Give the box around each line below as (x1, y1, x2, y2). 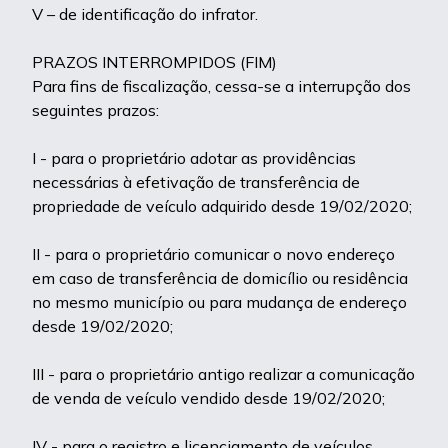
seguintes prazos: (32, 100, 159, 120)
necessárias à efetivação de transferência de (32, 172, 360, 192)
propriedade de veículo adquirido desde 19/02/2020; (32, 196, 412, 216)
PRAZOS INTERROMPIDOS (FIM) (32, 52, 277, 72)
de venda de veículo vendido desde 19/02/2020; (32, 388, 385, 408)
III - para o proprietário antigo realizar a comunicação (32, 364, 415, 384)
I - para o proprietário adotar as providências (32, 148, 356, 168)
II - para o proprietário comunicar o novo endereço (32, 244, 395, 264)
